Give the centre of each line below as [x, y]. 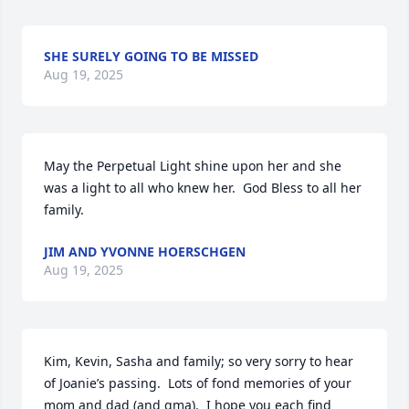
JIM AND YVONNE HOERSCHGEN [145, 252]
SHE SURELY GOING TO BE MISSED [151, 56]
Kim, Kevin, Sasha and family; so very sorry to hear [199, 361]
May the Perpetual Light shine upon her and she [193, 166]
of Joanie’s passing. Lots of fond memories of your [198, 383]
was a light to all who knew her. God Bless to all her [203, 188]
